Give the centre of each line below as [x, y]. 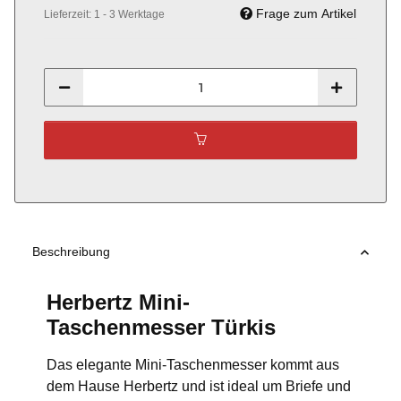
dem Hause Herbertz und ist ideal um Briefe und [199, 387]
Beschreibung [71, 252]
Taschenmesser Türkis [161, 328]
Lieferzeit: [69, 15]
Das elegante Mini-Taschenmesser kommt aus [193, 365]
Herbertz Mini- [118, 303]
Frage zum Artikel [306, 14]
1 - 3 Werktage [129, 15]
